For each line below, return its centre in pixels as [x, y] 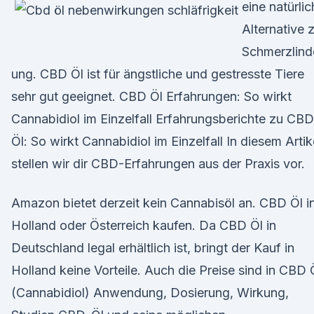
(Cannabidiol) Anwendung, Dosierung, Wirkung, [150, 293]
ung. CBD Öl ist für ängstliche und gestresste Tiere [158, 74]
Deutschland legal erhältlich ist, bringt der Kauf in [153, 248]
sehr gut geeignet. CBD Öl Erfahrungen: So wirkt [151, 96]
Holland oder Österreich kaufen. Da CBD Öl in [144, 225]
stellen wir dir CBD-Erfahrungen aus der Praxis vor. [158, 164]
